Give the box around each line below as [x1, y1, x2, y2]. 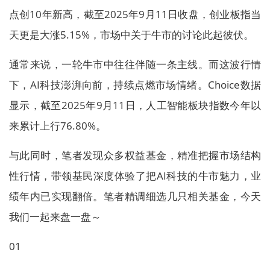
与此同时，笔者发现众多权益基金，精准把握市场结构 [9, 148, 261, 162]
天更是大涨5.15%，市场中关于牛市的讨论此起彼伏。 [9, 28, 254, 42]
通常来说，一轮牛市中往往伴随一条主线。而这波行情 [9, 57, 261, 71]
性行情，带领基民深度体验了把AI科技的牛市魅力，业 [9, 169, 261, 183]
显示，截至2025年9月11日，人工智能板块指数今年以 [9, 98, 261, 112]
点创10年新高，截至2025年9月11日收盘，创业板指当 [9, 7, 261, 21]
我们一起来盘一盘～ [9, 210, 101, 224]
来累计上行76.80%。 [9, 119, 106, 133]
